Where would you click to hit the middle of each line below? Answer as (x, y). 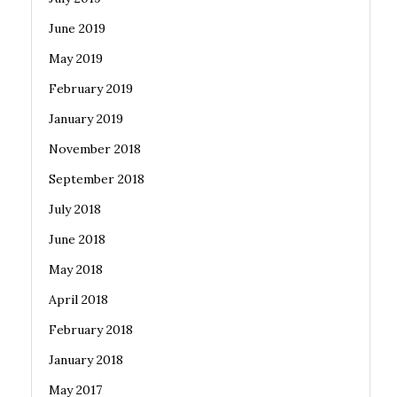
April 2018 (78, 300)
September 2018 (97, 179)
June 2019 (77, 28)
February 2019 (91, 89)
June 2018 (77, 239)
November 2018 (95, 149)
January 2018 (86, 360)
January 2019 (86, 119)
